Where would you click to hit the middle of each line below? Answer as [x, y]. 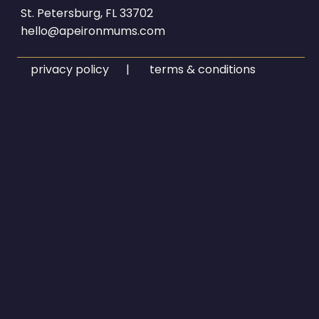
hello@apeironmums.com [93, 31]
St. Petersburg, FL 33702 [87, 13]
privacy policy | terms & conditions [143, 70]
